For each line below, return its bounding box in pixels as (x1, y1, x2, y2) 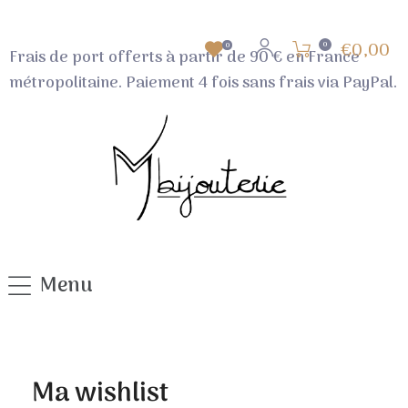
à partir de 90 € (162, 46, 282, 71)
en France (282, 46, 360, 71)
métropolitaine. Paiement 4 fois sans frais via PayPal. (9, 71, 397, 97)
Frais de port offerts (9, 46, 162, 71)
